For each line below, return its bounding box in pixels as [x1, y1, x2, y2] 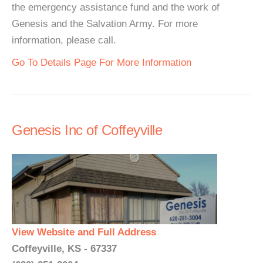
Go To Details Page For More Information [12, 57, 191, 68]
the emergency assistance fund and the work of [12, 2, 220, 13]
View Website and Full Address [12, 227, 156, 238]
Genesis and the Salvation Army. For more [12, 18, 198, 29]
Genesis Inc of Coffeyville [12, 122, 162, 138]
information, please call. [12, 35, 116, 46]
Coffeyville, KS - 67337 [12, 243, 117, 254]
